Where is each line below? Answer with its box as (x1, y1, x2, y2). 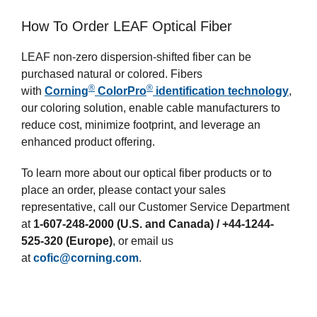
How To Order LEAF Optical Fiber (21, 18, 232, 34)
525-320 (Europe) (21, 234, 113, 247)
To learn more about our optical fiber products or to (21, 166, 272, 179)
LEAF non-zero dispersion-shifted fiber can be (21, 50, 251, 63)
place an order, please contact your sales (21, 183, 226, 196)
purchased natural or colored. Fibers (21, 67, 202, 80)
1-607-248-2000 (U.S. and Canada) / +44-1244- (33, 217, 274, 230)
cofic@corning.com (33, 251, 139, 264)
